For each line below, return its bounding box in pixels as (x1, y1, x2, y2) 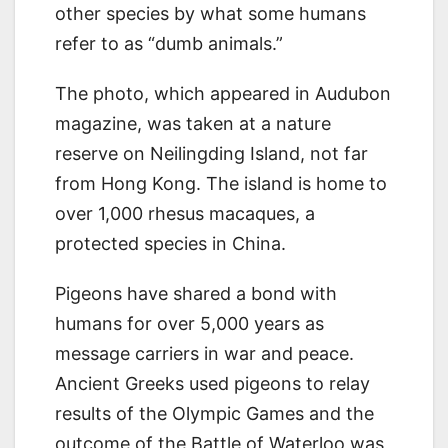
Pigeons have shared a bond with (55, 283, 337, 305)
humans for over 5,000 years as (55, 313, 324, 335)
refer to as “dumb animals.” (55, 33, 283, 55)
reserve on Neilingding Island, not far (55, 143, 368, 165)
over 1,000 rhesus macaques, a (55, 203, 315, 225)
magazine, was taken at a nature (55, 113, 331, 135)
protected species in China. (55, 233, 286, 255)
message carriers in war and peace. (55, 343, 354, 365)
